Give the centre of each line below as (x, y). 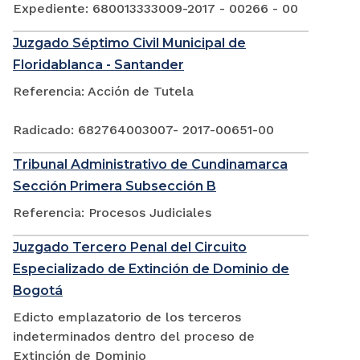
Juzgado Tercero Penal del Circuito (130, 247)
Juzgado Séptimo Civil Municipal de (129, 43)
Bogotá (38, 291)
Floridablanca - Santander (98, 65)
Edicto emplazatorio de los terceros (127, 317)
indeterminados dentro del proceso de (134, 337)
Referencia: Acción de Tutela (103, 92)
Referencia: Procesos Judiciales (112, 213)
